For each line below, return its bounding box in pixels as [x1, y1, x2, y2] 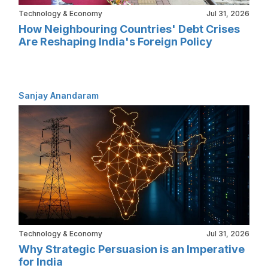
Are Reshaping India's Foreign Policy [19, 35, 212, 48]
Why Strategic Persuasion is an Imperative [19, 242, 245, 255]
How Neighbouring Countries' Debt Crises [19, 22, 240, 35]
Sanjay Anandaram [19, 90, 99, 100]
